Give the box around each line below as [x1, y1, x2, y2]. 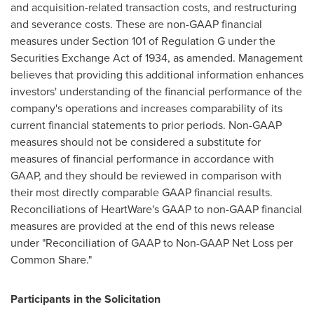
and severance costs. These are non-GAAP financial [11, 16, 262, 32]
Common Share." [11, 252, 92, 268]
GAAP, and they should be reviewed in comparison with [11, 168, 282, 184]
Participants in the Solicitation [11, 291, 161, 308]
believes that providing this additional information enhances [11, 67, 303, 83]
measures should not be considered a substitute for [11, 134, 261, 150]
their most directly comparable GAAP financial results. [11, 184, 273, 200]
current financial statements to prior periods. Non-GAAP [11, 117, 282, 133]
